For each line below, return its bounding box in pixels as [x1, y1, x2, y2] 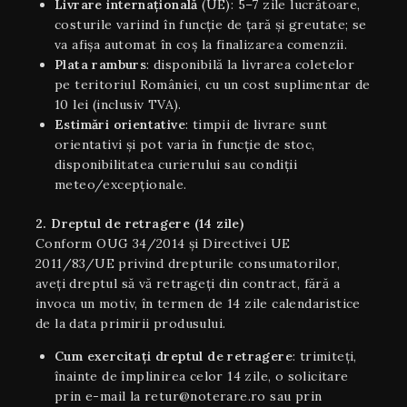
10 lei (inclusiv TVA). [55, 95, 182, 113]
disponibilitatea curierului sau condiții [55, 155, 297, 173]
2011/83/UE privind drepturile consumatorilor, [35, 254, 340, 272]
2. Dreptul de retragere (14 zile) [35, 214, 244, 232]
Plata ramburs [55, 55, 147, 73]
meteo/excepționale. [55, 175, 187, 193]
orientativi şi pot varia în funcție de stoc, [55, 135, 315, 153]
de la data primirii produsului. [35, 314, 226, 332]
